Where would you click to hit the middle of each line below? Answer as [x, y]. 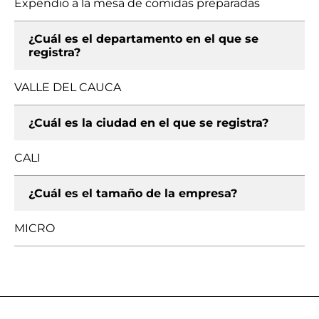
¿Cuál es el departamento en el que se [143, 39]
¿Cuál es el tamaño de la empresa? [133, 193]
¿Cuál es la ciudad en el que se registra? [148, 123]
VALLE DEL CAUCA [68, 87]
